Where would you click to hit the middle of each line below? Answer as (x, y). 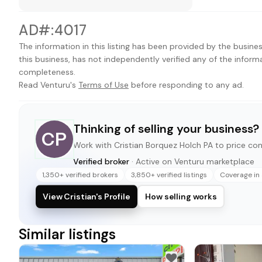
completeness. (47, 72)
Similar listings (67, 234)
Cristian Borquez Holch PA (163, 145)
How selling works (181, 196)
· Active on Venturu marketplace (193, 161)
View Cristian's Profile (87, 196)
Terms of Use (104, 85)
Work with (94, 145)
